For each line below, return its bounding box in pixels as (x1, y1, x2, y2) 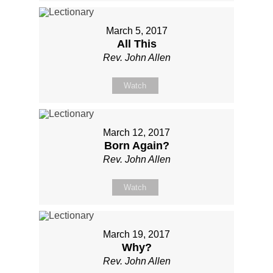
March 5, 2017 (105, 25, 168, 36)
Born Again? (104, 139, 169, 152)
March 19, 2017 (103, 229, 170, 239)
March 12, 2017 (103, 127, 170, 138)
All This (116, 37, 157, 50)
